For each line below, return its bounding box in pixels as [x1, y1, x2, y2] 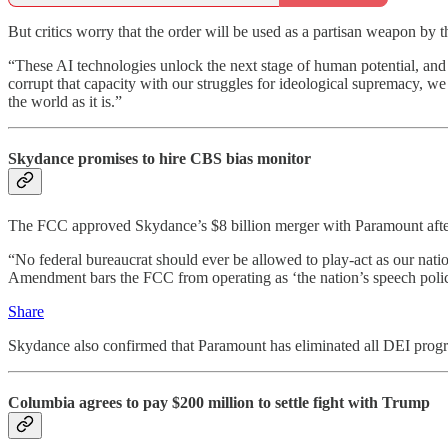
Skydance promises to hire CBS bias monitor [8, 150, 311, 168]
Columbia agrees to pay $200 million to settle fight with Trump [8, 393, 430, 411]
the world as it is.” [8, 93, 122, 111]
